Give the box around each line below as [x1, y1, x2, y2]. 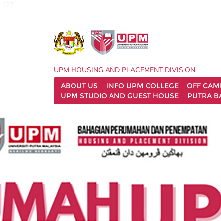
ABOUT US [62, 80, 99, 89]
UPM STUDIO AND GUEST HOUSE [62, 90, 180, 99]
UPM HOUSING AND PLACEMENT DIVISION [55, 64, 197, 73]
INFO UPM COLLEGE [108, 80, 180, 89]
